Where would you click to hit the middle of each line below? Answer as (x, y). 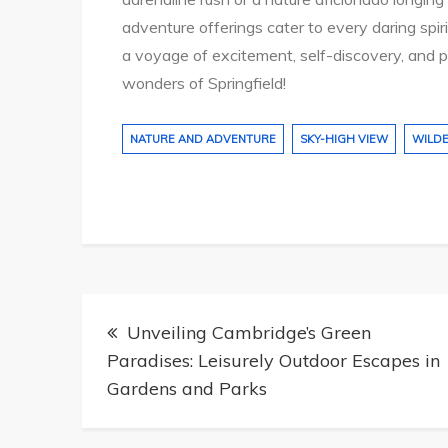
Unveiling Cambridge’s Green (249, 333)
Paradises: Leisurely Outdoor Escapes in (273, 361)
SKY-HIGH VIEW (344, 139)
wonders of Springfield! (204, 83)
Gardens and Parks (187, 389)
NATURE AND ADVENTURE (203, 139)
